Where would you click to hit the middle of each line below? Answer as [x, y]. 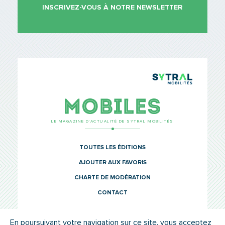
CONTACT [113, 193]
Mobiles [180, 106]
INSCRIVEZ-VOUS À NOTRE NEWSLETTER [113, 8]
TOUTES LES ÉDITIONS [113, 147]
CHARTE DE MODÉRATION [113, 178]
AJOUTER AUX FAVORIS [113, 162]
